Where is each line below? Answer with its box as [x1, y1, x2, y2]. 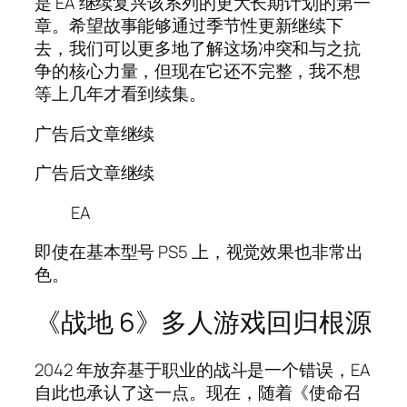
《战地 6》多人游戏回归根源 [35, 304, 372, 341]
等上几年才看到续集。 [35, 82, 206, 106]
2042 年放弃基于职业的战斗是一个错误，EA [35, 357, 371, 382]
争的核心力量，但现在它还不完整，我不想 [35, 59, 362, 84]
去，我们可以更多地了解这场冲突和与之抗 [35, 36, 362, 61]
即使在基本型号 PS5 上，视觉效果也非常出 [35, 240, 363, 264]
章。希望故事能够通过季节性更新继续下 [35, 14, 344, 38]
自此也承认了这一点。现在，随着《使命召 [35, 380, 362, 404]
